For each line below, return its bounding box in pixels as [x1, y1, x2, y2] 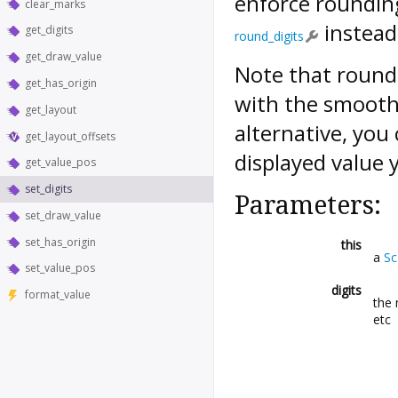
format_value [25, 287, 91, 303]
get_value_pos [25, 155, 96, 171]
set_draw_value [25, 207, 101, 223]
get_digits [25, 22, 73, 38]
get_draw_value [25, 49, 102, 65]
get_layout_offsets [25, 128, 115, 144]
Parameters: [235, 189, 381, 220]
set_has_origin [25, 234, 96, 250]
